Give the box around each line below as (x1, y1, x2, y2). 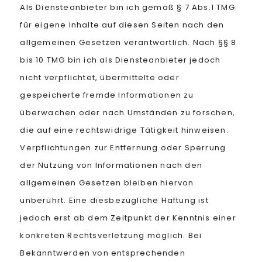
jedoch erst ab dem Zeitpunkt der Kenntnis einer (20, 212, 236, 223)
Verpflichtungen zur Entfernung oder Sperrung (20, 142, 226, 153)
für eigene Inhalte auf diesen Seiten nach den (20, 19, 225, 30)
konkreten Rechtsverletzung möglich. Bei (20, 230, 202, 241)
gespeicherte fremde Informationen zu (20, 89, 194, 101)
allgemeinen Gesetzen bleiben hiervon (20, 177, 194, 188)
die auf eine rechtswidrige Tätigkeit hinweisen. (20, 125, 229, 136)
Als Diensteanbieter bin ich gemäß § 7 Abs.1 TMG (20, 2, 235, 13)
